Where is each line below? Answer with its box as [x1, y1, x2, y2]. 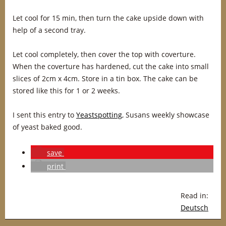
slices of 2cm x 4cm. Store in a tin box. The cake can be [13, 74, 198, 83]
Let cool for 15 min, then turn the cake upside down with [13, 13, 204, 23]
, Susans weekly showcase [122, 110, 209, 120]
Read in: [181, 191, 208, 200]
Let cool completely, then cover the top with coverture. [13, 49, 196, 59]
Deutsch [181, 203, 208, 212]
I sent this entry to [13, 110, 76, 120]
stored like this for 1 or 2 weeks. [13, 86, 120, 95]
